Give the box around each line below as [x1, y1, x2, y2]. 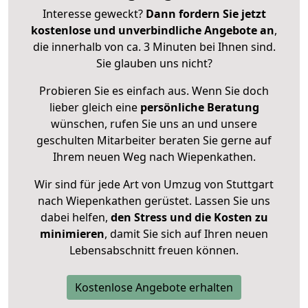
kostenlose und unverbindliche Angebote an [31, 23, 274, 38]
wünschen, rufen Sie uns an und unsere [51, 116, 257, 132]
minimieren [40, 226, 104, 242]
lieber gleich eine [49, 100, 140, 115]
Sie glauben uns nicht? [96, 56, 212, 71]
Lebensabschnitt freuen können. [69, 243, 239, 258]
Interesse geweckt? [42, 6, 146, 22]
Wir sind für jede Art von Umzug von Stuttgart [34, 177, 274, 192]
